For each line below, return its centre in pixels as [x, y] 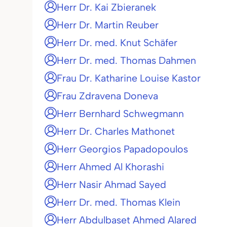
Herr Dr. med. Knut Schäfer [117, 43]
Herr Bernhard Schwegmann [120, 113]
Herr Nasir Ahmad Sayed [111, 184]
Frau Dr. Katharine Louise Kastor [129, 78]
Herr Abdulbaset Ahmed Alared [127, 220]
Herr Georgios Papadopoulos [122, 149]
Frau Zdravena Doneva [107, 96]
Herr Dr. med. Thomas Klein [119, 202]
